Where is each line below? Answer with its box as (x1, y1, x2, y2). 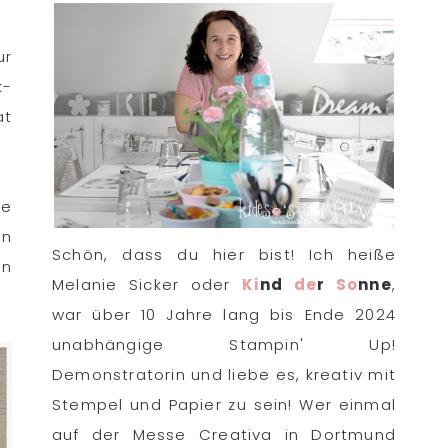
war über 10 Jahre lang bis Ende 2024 (52, 304, 396, 326)
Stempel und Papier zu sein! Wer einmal (52, 394, 396, 416)
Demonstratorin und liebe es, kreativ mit (52, 364, 396, 386)
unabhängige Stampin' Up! (52, 334, 396, 356)
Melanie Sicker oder (52, 274, 243, 296)
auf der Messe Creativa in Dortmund (52, 424, 396, 446)
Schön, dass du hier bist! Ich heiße (52, 244, 396, 266)
